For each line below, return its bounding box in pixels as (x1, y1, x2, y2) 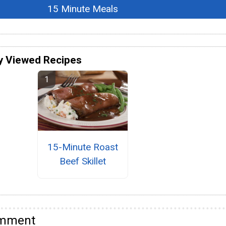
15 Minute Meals (47, 3, 118, 15)
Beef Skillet (59, 155, 106, 167)
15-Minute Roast (47, 141, 118, 153)
